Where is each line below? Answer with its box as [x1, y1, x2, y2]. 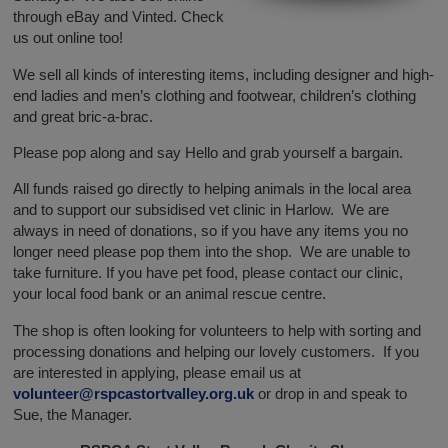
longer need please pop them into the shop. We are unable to [13, 243, 411, 261]
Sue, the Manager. [13, 405, 133, 423]
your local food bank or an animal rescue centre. [13, 285, 327, 303]
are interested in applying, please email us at [13, 363, 302, 381]
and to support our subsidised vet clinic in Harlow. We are [13, 201, 390, 219]
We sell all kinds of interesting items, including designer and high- [13, 65, 435, 83]
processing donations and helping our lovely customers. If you [13, 342, 420, 360]
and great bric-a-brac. [13, 107, 154, 125]
